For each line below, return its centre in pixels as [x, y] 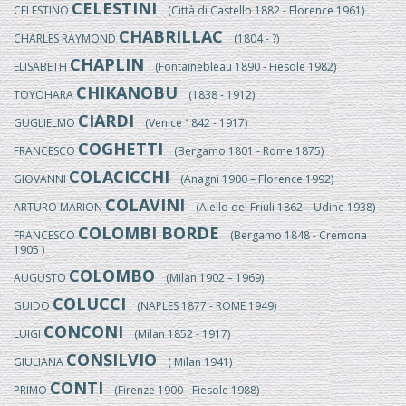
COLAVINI [145, 205]
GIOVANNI [41, 179]
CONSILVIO [111, 360]
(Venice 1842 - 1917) [191, 123]
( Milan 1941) [194, 362]
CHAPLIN [107, 64]
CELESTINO [43, 10]
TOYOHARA [45, 95]
